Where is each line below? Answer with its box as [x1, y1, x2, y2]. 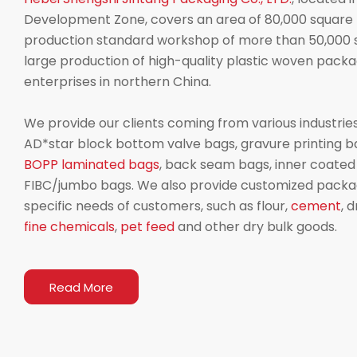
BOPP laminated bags [24, 155, 159, 175]
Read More [49, 278, 113, 296]
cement [291, 197, 341, 216]
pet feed [120, 218, 175, 237]
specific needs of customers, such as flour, [24, 197, 291, 216]
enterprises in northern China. [24, 73, 211, 92]
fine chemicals [24, 218, 115, 237]
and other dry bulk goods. [175, 218, 337, 237]
